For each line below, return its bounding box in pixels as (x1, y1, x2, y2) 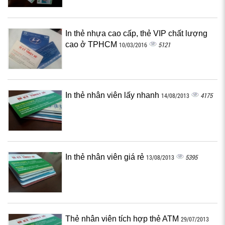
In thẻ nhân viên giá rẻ (65, 153, 146, 161)
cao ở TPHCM (65, 40, 119, 49)
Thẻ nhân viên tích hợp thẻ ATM (65, 214, 181, 223)
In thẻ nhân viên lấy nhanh (65, 91, 161, 99)
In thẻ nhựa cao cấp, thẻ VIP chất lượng (65, 29, 207, 38)
